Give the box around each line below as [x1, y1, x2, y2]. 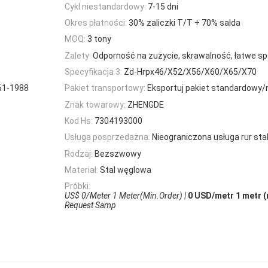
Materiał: [65, 165, 98, 175]
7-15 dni [148, 1, 178, 11]
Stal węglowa [100, 165, 151, 175]
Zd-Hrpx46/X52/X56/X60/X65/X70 [124, 67, 257, 77]
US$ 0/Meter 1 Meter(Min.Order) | [65, 191, 186, 201]
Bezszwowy [95, 148, 141, 159]
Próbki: [65, 181, 90, 191]
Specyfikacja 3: [65, 67, 122, 77]
